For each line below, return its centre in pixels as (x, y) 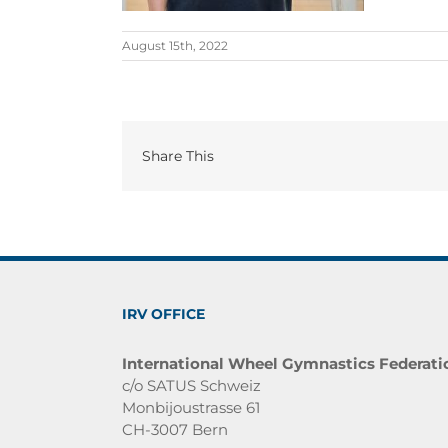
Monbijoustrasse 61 (191, 407)
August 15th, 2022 (175, 45)
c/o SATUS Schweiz (191, 385)
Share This (178, 155)
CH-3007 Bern (175, 429)
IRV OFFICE (163, 314)
